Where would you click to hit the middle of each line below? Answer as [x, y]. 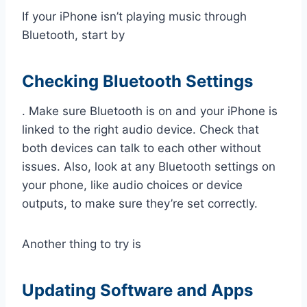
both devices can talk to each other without [142, 148]
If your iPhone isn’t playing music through [134, 16]
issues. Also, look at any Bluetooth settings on [149, 166]
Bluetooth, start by [73, 35]
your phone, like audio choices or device [132, 185]
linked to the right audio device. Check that [140, 129]
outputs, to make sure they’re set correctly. [140, 203]
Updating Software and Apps [137, 290]
